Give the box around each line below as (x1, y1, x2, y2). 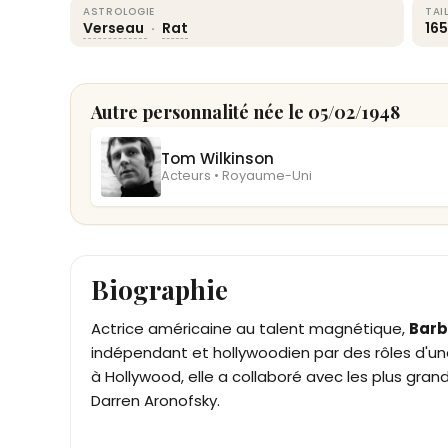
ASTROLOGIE (83, 4, 155, 19)
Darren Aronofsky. (91, 390, 220, 412)
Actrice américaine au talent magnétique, (91, 318, 409, 340)
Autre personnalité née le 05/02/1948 (91, 100, 400, 124)
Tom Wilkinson (160, 148, 274, 170)
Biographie (91, 272, 228, 308)
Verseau (83, 18, 147, 38)
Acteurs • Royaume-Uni (160, 167, 312, 185)
